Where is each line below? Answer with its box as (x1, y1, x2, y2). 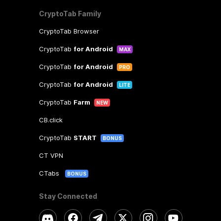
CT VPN (38, 151, 63, 160)
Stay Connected (38, 192, 97, 201)
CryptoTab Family (38, 9, 101, 18)
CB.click (38, 116, 63, 124)
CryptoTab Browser (38, 27, 99, 36)
